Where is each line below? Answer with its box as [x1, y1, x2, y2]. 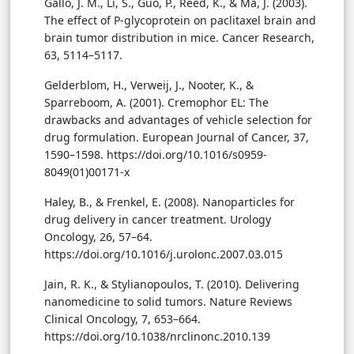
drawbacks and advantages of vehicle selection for [44, 112, 312, 128]
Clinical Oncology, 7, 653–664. [44, 311, 201, 327]
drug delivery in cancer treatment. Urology [44, 212, 271, 228]
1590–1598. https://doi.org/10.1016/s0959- [44, 147, 267, 163]
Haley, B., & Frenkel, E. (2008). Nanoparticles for [44, 194, 295, 210]
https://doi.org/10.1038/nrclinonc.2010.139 [44, 329, 270, 345]
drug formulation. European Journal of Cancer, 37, [44, 130, 309, 145]
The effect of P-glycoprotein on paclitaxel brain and [44, 13, 316, 28]
